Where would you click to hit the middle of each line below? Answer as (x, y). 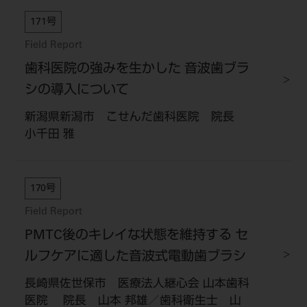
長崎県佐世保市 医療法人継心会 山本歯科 (137, 284)
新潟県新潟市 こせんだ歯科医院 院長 (135, 118)
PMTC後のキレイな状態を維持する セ (136, 236)
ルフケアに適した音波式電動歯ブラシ (135, 258)
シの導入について (76, 90)
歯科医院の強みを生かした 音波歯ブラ (137, 69)
